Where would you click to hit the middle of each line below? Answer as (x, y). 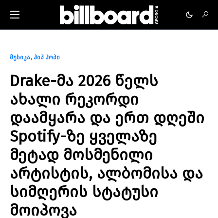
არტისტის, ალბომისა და (106, 173)
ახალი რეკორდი (74, 99)
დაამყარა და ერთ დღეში (107, 118)
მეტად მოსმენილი (81, 155)
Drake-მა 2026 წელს (84, 81)
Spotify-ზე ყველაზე (83, 136)
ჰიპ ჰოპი (47, 57)
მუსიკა (20, 57)
